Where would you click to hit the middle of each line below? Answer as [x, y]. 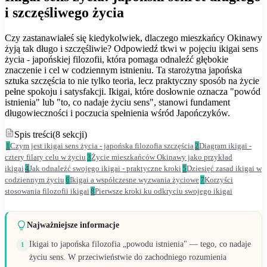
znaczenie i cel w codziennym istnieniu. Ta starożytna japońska [123, 70]
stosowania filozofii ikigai [47, 191]
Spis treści [33, 134]
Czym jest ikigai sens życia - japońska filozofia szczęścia [102, 145]
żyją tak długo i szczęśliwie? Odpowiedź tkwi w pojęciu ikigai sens [131, 48]
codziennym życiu [35, 179]
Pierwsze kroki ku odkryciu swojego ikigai [164, 191]
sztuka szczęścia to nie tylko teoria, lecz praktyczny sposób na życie [132, 80]
